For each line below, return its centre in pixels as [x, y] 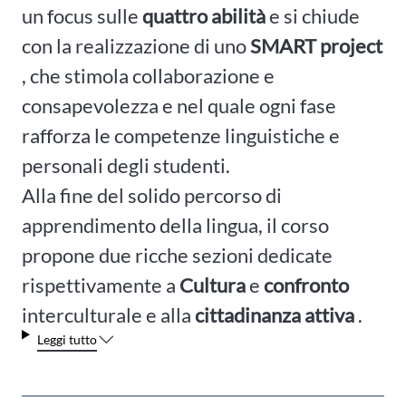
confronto [306, 285]
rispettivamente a [101, 285]
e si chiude [313, 15]
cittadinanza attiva [275, 314]
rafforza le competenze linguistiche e [181, 135]
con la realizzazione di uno [136, 45]
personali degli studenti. [126, 165]
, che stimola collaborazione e [148, 75]
